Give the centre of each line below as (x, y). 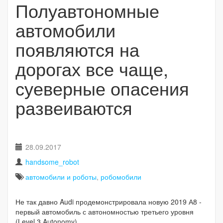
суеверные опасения (102, 88)
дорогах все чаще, (92, 68)
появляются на (77, 49)
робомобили (121, 176)
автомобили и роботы (61, 176)
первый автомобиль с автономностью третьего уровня (105, 211)
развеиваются (74, 107)
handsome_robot (52, 162)
